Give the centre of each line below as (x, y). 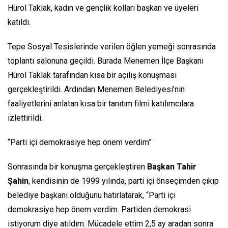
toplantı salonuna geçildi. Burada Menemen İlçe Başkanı (106, 61)
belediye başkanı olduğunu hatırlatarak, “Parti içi (92, 195)
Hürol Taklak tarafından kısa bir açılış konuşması (92, 75)
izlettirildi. (27, 118)
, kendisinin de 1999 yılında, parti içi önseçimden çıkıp (124, 181)
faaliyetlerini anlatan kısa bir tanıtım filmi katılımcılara (101, 103)
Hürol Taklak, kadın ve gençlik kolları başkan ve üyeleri (103, 8)
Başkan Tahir (172, 166)
